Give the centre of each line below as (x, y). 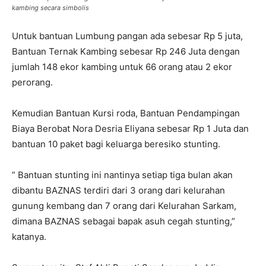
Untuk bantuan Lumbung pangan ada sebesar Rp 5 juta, (127, 36)
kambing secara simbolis (50, 8)
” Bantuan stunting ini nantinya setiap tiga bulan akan (122, 175)
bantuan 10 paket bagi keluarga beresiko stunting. (116, 144)
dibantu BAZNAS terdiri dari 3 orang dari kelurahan (118, 191)
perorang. (32, 83)
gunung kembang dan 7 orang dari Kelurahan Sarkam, (124, 206)
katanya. (29, 237)
